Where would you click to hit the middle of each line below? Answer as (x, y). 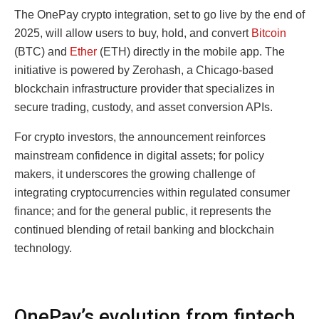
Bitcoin (269, 33)
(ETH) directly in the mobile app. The (191, 51)
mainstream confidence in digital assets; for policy (139, 155)
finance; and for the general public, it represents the (143, 211)
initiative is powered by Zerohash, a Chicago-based (144, 70)
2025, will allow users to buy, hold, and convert (133, 33)
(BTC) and (42, 51)
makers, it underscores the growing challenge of (135, 174)
